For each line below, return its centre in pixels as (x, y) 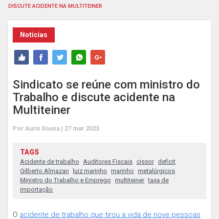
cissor (145, 162)
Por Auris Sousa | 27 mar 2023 (56, 128)
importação (36, 189)
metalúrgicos (156, 171)
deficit (167, 162)
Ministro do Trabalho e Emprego (66, 180)
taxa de (158, 180)
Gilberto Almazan (44, 171)
